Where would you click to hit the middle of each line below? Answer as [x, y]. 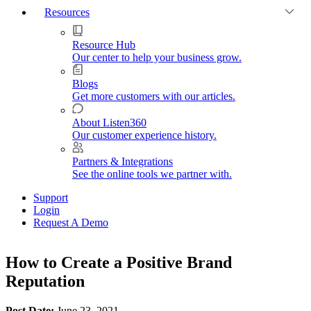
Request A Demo [71, 222]
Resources [67, 12]
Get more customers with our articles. [154, 96]
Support [51, 197]
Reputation [45, 281]
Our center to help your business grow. [157, 57]
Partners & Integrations [123, 161]
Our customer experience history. [144, 135]
